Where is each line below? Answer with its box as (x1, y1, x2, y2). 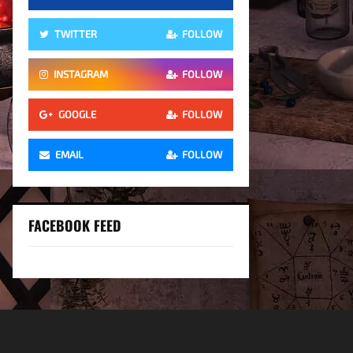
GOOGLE (58, 108, 96, 121)
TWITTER (54, 28, 97, 40)
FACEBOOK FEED (28, 215, 121, 236)
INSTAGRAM (54, 68, 108, 80)
